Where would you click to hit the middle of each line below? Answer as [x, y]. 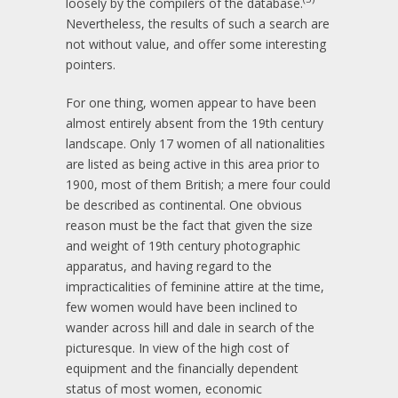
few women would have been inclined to [182, 306]
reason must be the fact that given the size [189, 225]
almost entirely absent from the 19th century [195, 123]
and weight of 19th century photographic [183, 245]
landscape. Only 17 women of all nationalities [195, 143]
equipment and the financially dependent [182, 368]
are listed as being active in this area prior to [193, 163]
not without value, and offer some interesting [196, 44]
